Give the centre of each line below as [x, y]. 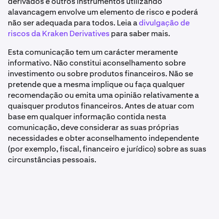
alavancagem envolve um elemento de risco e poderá [103, 12]
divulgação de [164, 23]
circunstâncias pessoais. [52, 160]
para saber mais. [142, 33]
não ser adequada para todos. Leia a [73, 23]
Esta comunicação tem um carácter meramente [93, 52]
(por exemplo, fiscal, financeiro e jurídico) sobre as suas [107, 149]
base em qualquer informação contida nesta [87, 117]
